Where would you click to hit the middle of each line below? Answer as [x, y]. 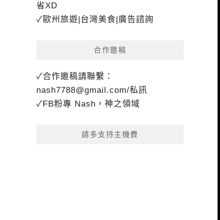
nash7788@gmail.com [82, 90]
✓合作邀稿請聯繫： [75, 77]
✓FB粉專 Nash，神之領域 [88, 104]
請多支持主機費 [110, 135]
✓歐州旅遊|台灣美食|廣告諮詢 [95, 20]
